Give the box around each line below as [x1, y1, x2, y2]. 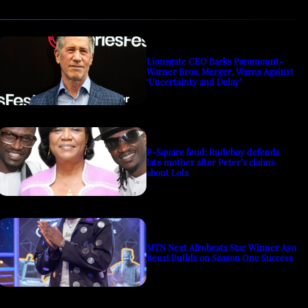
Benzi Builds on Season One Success [146, 252, 294, 264]
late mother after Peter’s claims [146, 155, 276, 168]
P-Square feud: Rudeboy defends [146, 145, 280, 157]
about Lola [146, 166, 189, 178]
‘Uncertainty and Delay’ [146, 75, 242, 87]
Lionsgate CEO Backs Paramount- [146, 54, 284, 67]
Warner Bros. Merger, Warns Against [146, 65, 294, 77]
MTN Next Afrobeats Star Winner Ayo [146, 241, 297, 254]
